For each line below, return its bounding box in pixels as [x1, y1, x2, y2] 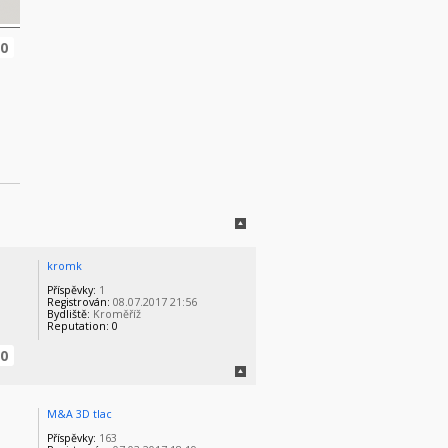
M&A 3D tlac [47, 406, 113, 421]
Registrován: [47, 295, 111, 310]
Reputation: [47, 319, 110, 334]
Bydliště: [47, 307, 91, 322]
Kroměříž [90, 307, 142, 322]
